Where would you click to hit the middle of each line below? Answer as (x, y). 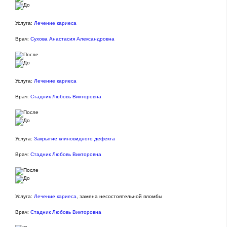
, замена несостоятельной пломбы (119, 197)
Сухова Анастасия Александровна (72, 39)
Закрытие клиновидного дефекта (74, 139)
